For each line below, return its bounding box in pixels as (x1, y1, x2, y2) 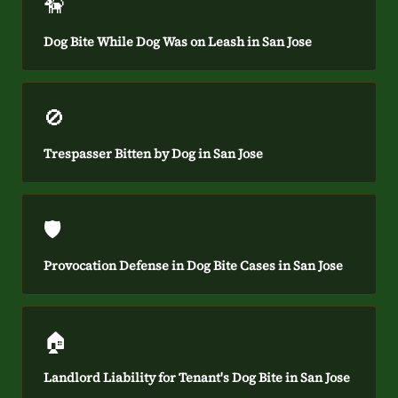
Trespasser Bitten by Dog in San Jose (44, 145, 263, 163)
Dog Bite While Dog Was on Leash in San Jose (44, 33, 312, 51)
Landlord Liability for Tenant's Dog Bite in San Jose (44, 369, 350, 386)
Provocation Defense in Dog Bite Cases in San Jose (44, 257, 343, 275)
